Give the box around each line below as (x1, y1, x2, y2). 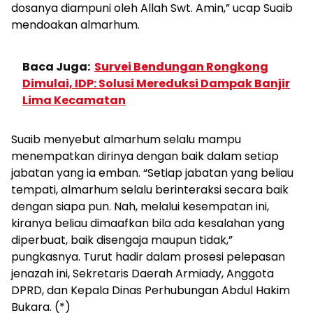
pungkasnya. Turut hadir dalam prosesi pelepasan (11, 249, 285, 265)
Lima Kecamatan (22, 92, 126, 108)
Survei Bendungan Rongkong (94, 59, 268, 75)
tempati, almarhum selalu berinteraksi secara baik (11, 182, 289, 198)
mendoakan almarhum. (11, 17, 140, 33)
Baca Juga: (22, 59, 90, 75)
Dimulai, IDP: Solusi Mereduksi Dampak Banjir (22, 75, 290, 92)
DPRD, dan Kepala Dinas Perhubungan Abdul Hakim (11, 282, 290, 298)
